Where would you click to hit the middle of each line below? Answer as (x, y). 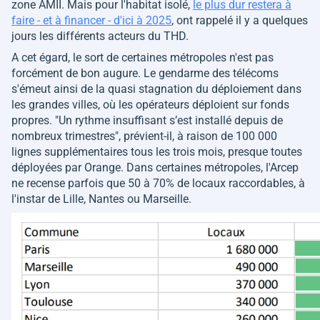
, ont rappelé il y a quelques (240, 20)
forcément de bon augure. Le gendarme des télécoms (145, 73)
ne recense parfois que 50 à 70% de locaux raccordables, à (158, 183)
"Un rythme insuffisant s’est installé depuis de (169, 120)
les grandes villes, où (65, 104)
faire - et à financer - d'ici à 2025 (91, 20)
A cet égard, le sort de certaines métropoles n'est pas (142, 57)
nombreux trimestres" (65, 136)
